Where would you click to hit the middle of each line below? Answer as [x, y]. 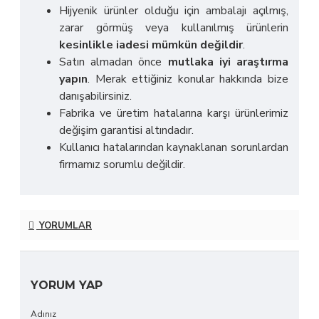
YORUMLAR [64, 226]
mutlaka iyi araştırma [228, 62]
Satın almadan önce [114, 62]
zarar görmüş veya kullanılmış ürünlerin [174, 27]
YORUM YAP [67, 286]
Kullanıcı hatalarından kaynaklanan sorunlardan [174, 147]
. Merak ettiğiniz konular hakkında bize [188, 79]
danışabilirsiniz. [95, 96]
